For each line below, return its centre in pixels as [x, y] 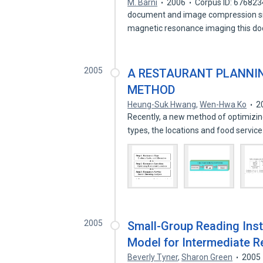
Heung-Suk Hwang [162, 104]
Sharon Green [207, 257]
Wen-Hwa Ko [223, 104]
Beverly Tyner [153, 257]
